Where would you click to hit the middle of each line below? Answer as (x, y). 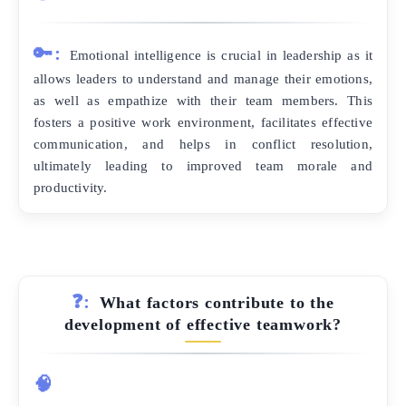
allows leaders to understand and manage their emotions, (203, 78)
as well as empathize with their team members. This (203, 100)
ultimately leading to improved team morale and (203, 165)
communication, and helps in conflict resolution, (203, 143)
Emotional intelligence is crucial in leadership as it (221, 54)
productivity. (71, 187)
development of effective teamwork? (203, 324)
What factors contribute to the (217, 302)
